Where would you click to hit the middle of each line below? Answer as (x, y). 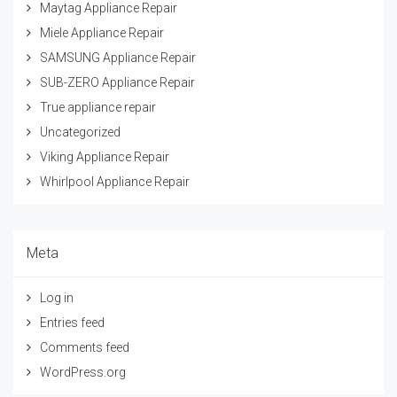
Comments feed (85, 347)
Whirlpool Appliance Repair (115, 181)
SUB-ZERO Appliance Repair (117, 82)
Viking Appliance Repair (105, 156)
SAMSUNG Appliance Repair (118, 57)
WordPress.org (83, 372)
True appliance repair (98, 107)
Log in (57, 297)
